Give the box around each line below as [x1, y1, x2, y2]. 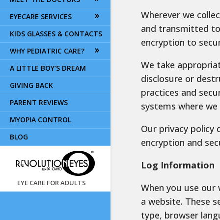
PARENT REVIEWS [10, 97, 68, 107]
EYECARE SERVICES [10, 11, 72, 21]
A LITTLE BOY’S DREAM [10, 63, 86, 73]
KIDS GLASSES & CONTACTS [10, 28, 102, 38]
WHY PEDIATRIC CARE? [10, 46, 84, 55]
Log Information [140, 159, 215, 171]
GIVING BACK [10, 80, 53, 90]
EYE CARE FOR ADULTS [17, 178, 86, 187]
